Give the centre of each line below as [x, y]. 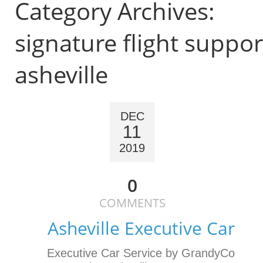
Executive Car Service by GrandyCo [141, 253]
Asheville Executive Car [141, 228]
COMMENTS [132, 203]
